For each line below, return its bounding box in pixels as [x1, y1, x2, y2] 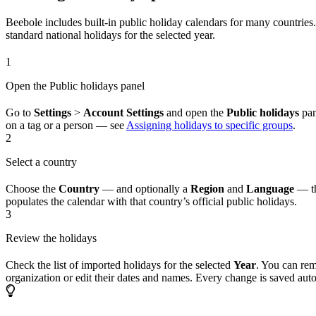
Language [246, 183, 294, 195]
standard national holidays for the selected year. [6, 29, 215, 42]
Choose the [6, 183, 59, 195]
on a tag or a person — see [6, 119, 126, 132]
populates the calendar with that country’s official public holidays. [6, 195, 297, 208]
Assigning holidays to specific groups [126, 119, 293, 132]
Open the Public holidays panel [6, 80, 145, 92]
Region [190, 183, 224, 195]
